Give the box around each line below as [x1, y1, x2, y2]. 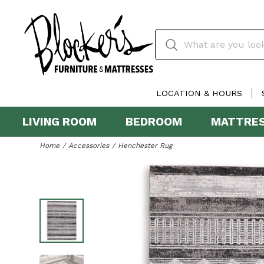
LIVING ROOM [22, 115, 97, 129]
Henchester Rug [118, 141, 173, 150]
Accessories [68, 141, 110, 150]
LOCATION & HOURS [156, 88, 242, 98]
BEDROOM [126, 115, 182, 129]
